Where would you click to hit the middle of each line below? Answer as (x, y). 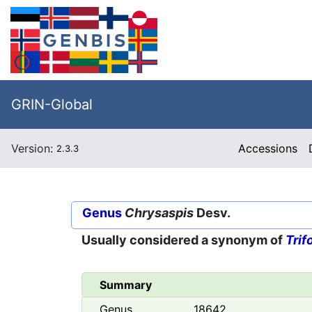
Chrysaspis (159, 213)
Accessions (268, 148)
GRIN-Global (52, 104)
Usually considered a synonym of (184, 240)
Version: (34, 148)
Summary (126, 285)
